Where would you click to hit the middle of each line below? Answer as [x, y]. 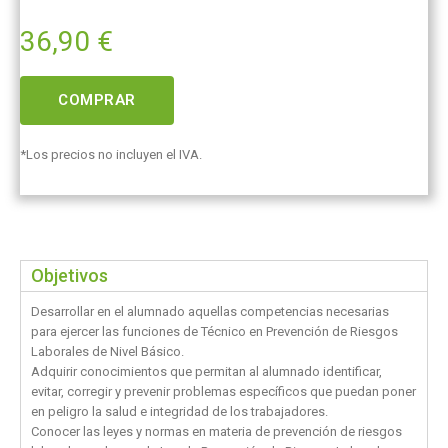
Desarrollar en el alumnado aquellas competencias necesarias [210, 312]
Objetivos [69, 276]
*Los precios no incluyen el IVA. [111, 155]
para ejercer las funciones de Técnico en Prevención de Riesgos [214, 332]
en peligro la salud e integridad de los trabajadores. [179, 412]
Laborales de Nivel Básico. [107, 352]
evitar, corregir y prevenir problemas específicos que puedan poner [223, 392]
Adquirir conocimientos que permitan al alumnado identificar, [206, 372]
